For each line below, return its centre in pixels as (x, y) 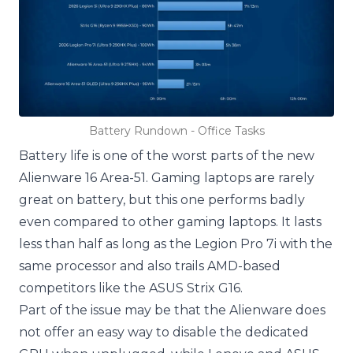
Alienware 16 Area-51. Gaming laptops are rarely (167, 177)
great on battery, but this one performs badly (162, 199)
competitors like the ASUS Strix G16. (131, 288)
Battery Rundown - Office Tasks (176, 130)
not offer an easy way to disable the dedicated (164, 332)
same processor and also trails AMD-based (150, 266)
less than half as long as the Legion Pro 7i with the (176, 243)
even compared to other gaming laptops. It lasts (170, 221)
